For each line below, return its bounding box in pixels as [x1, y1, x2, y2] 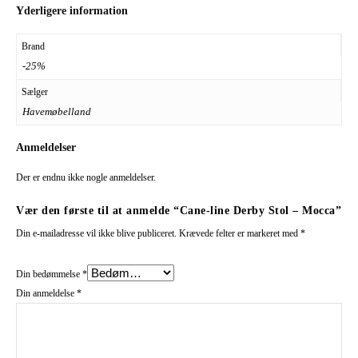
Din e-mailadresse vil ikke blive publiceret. [16, 228, 177, 239]
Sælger [22, 86, 48, 97]
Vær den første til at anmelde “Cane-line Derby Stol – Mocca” [16, 205, 341, 217]
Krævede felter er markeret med [179, 228, 300, 239]
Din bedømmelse [16, 268, 82, 280]
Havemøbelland [22, 105, 91, 117]
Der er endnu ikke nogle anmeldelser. [16, 172, 156, 183]
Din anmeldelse [16, 288, 77, 299]
